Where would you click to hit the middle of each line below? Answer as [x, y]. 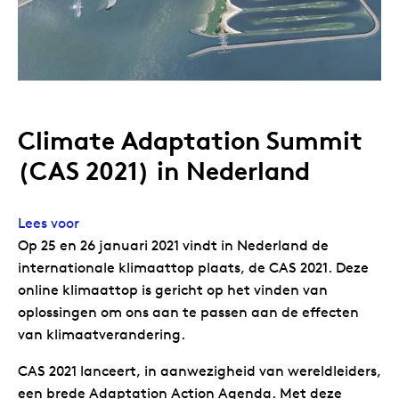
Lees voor [49, 223]
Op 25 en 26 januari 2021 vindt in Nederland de [173, 245]
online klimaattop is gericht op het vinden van [173, 289]
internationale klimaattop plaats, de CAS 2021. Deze [193, 267]
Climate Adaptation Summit [190, 140]
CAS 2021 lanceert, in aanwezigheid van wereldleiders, [199, 370]
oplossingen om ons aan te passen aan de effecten [188, 312]
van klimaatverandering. [102, 334]
